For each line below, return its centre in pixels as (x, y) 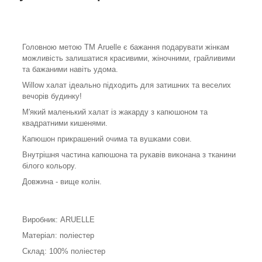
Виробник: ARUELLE (58, 220)
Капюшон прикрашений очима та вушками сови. (107, 139)
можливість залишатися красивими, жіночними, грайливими (129, 58)
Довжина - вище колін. (62, 182)
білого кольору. (49, 166)
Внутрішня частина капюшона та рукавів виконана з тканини (129, 155)
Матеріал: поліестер (58, 236)
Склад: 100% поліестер (64, 251)
